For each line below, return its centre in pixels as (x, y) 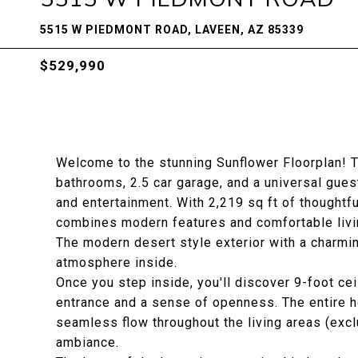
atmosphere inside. (117, 263)
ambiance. (88, 342)
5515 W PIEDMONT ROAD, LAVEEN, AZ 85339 (172, 30)
